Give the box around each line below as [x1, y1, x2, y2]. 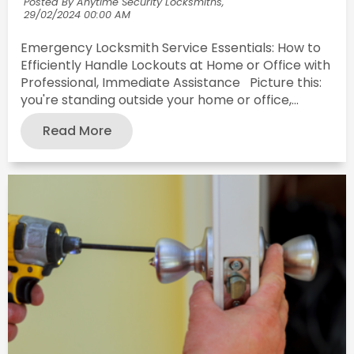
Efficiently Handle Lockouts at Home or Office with [21, 55, 330, 74]
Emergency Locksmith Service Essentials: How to [21, 38, 321, 57]
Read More [42, 122, 111, 141]
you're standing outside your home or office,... [21, 90, 299, 109]
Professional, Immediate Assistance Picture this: [21, 73, 322, 92]
